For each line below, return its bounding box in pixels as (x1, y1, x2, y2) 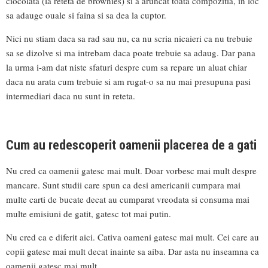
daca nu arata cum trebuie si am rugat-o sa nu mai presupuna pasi (6, 75, 251, 88)
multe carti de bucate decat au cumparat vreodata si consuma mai (6, 193, 249, 205)
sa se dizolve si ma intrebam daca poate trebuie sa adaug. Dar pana (6, 47, 255, 59)
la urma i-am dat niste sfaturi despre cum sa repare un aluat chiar (6, 61, 247, 74)
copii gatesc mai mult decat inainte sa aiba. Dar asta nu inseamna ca (6, 245, 259, 257)
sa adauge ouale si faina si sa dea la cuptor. (6, 9, 166, 22)
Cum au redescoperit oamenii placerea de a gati (6, 137, 257, 153)
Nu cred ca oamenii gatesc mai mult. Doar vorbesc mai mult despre (6, 164, 257, 176)
